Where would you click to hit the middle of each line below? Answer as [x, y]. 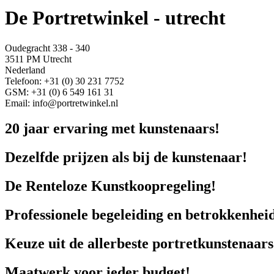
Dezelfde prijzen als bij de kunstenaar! [126, 157]
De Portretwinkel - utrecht [115, 18]
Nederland [25, 70]
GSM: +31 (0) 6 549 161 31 [59, 92]
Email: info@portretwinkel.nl [61, 103]
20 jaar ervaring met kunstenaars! [112, 129]
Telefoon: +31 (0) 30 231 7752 [65, 81]
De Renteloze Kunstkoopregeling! [110, 186]
